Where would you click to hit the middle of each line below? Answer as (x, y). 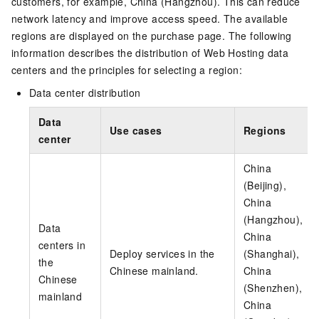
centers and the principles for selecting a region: (127, 69)
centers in (62, 245)
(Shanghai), (272, 253)
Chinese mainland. (154, 270)
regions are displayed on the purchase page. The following (152, 35)
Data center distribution (85, 92)
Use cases (136, 130)
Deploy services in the (162, 253)
